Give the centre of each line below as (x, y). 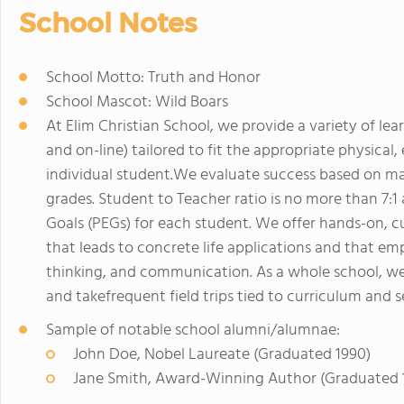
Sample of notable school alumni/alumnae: (193, 331)
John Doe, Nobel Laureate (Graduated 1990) (222, 355)
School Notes (108, 23)
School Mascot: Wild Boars (137, 102)
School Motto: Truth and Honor (153, 78)
